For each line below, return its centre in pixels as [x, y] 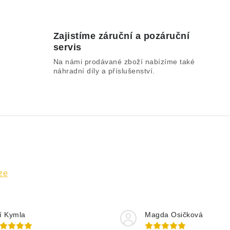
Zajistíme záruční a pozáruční [121, 36]
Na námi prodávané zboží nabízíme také [124, 62]
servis [67, 47]
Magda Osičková [174, 215]
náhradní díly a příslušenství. [104, 71]
